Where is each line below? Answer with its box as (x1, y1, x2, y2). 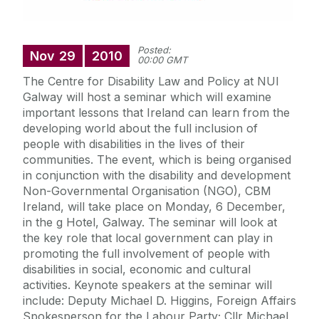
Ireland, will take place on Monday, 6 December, (23, 199, 286, 214)
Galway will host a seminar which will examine (23, 90, 271, 105)
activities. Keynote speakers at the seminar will (23, 278, 272, 293)
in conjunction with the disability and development (23, 168, 291, 183)
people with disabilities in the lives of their (23, 137, 245, 152)
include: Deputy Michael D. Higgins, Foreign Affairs (23, 293, 296, 308)
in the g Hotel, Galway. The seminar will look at (23, 215, 277, 230)
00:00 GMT (137, 54, 187, 66)
